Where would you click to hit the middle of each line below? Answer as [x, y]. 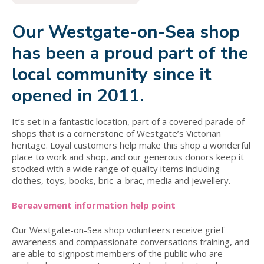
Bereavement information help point [94, 205]
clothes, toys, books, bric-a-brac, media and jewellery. [121, 180]
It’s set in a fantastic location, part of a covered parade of [128, 121]
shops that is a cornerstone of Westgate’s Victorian [116, 133]
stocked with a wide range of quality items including [116, 169]
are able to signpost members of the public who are [117, 253]
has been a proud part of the [130, 53]
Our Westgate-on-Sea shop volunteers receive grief [118, 230]
